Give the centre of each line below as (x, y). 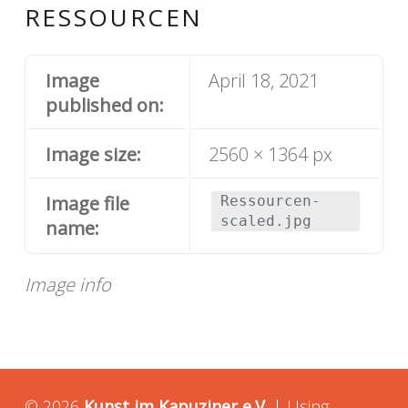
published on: (104, 106)
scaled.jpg (265, 221)
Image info (67, 285)
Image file (87, 204)
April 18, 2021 (263, 81)
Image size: (93, 155)
